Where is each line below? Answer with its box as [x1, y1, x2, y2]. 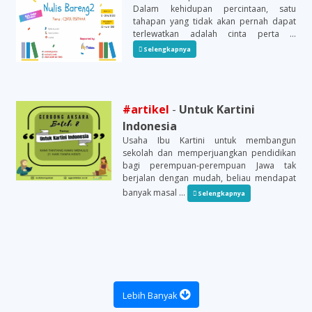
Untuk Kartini [178, 101, 255, 117]
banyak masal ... [122, 186, 187, 198]
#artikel [122, 101, 169, 117]
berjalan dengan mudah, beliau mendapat [122, 171, 296, 184]
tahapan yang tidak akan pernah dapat [133, 15, 296, 27]
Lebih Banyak [122, 288, 180, 302]
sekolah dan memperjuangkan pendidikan [122, 146, 296, 159]
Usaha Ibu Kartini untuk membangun [122, 134, 296, 146]
